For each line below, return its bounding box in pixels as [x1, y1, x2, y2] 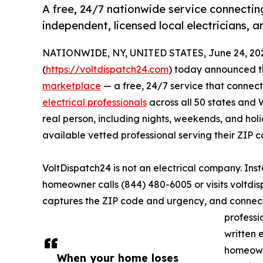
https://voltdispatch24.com [46, 63, 168, 76]
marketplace [42, 80, 101, 92]
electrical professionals [42, 96, 147, 109]
